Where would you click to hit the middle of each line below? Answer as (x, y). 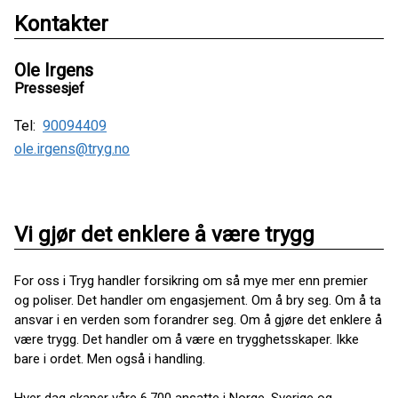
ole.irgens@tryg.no (72, 149)
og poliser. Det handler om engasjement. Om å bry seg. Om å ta (198, 301)
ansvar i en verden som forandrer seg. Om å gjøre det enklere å (198, 320)
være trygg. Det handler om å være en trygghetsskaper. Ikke (187, 340)
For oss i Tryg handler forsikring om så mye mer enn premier (191, 281)
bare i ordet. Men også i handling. (110, 359)
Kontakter (61, 24)
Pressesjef (49, 89)
